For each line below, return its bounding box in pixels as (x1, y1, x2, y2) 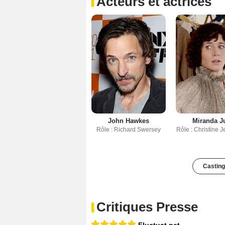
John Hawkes (107, 117, 149, 125)
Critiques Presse (96, 199, 198, 214)
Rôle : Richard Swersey (96, 126, 161, 133)
